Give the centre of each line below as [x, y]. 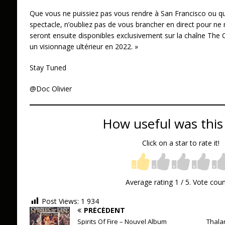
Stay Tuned [48, 68]
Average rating [150, 182]
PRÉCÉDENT [104, 210]
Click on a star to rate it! [181, 143]
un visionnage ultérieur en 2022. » [84, 47]
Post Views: [60, 201]
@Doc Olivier [50, 89]
